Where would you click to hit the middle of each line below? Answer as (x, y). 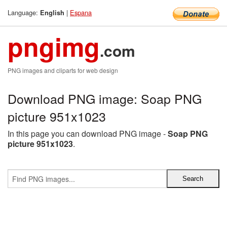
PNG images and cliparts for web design (63, 70)
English (52, 13)
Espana (81, 12)
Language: (24, 12)
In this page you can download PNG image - (88, 134)
